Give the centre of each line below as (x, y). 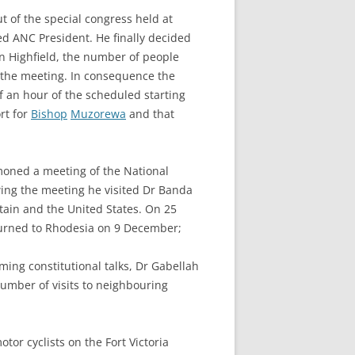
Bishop (49, 114)
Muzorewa (98, 114)
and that (150, 114)
